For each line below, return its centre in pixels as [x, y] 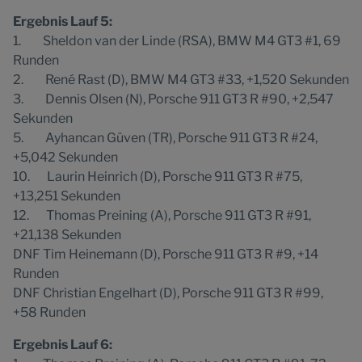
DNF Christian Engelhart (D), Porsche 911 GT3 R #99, [168, 293]
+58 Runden [49, 312]
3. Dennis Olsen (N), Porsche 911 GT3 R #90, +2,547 [173, 99]
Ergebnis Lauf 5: [63, 21]
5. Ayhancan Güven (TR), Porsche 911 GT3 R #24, [165, 138]
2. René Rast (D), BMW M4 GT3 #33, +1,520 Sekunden [181, 80]
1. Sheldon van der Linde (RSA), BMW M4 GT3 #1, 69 [177, 41]
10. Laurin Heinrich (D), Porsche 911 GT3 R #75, [158, 177]
